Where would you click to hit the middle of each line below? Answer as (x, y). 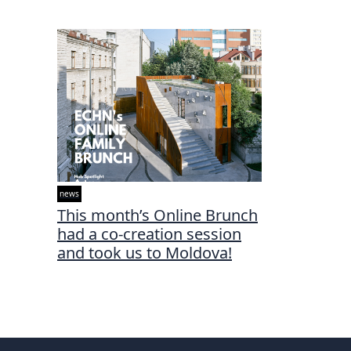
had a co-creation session (149, 234)
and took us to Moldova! (145, 253)
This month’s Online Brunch (157, 215)
